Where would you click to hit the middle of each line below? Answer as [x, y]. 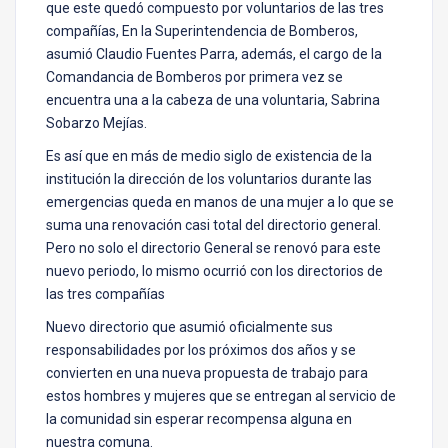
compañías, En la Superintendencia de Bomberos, [202, 31]
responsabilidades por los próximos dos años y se [201, 350]
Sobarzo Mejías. [96, 123]
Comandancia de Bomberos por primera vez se [194, 77]
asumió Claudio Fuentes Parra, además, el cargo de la [214, 54]
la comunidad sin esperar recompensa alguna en [199, 419]
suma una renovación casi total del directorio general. [213, 225]
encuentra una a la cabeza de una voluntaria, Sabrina [213, 100]
